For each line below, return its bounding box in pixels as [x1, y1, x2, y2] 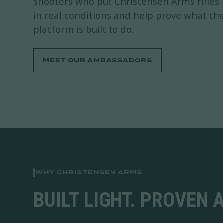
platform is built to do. [33, 23, 134, 36]
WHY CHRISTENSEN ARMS [35, 168, 142, 177]
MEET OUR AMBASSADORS [43, 55, 152, 65]
